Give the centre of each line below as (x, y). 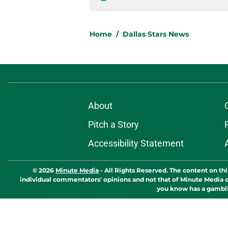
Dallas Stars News (156, 34)
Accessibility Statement (136, 144)
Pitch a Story (113, 125)
